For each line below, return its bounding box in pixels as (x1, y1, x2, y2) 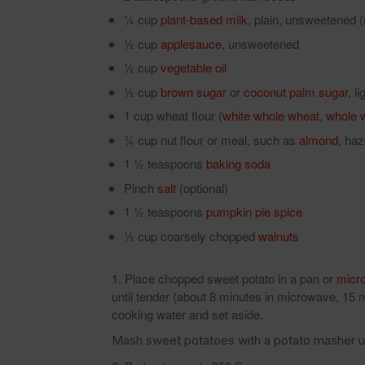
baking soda (206, 155, 270, 172)
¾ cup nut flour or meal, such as (124, 130, 299, 148)
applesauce (161, 34, 222, 52)
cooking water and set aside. (112, 305, 263, 323)
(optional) (176, 178, 228, 196)
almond (299, 130, 338, 148)
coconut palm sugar (244, 82, 348, 100)
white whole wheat (222, 107, 319, 124)
